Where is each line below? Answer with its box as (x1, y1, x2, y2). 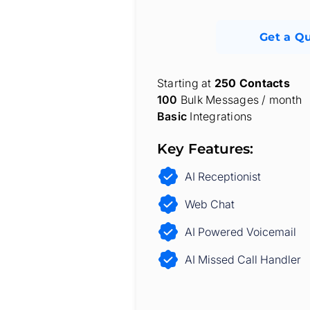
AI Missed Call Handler (185, 253, 301, 266)
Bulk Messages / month (177, 93, 302, 107)
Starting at (157, 76, 215, 90)
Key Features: (157, 140, 253, 157)
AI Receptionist (185, 170, 261, 183)
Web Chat (185, 197, 235, 211)
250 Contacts (214, 76, 290, 90)
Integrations (187, 109, 253, 123)
